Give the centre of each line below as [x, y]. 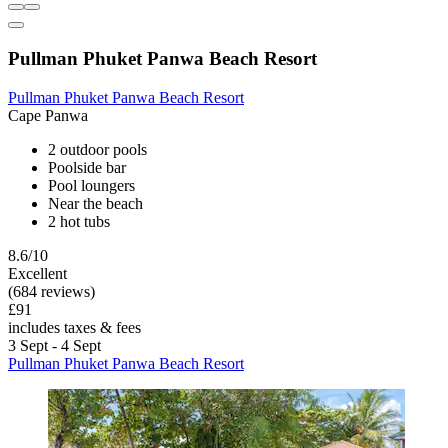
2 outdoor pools [97, 149]
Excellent [37, 273]
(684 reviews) [51, 291]
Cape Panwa [48, 115]
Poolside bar [87, 167]
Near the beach [95, 203]
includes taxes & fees [74, 327]
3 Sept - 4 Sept [54, 345]
